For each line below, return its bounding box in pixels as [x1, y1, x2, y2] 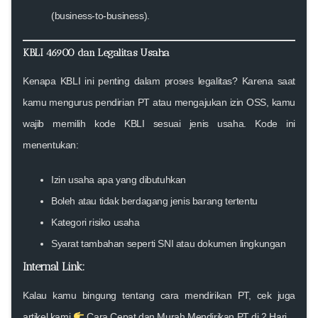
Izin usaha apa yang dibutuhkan [51, 173, 186, 185]
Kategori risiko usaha [51, 216, 140, 228]
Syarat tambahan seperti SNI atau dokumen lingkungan [51, 237, 286, 249]
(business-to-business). [51, 9, 150, 21]
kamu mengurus [23, 96, 96, 108]
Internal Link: [23, 259, 85, 273]
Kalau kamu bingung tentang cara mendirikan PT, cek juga [23, 289, 295, 301]
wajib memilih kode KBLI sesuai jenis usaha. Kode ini [23, 117, 295, 129]
